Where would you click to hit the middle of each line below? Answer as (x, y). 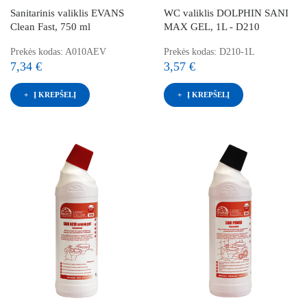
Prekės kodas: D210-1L (209, 51)
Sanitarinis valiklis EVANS (67, 13)
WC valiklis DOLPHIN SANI (226, 13)
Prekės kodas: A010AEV (58, 51)
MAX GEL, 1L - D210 (212, 26)
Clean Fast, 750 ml (50, 26)
